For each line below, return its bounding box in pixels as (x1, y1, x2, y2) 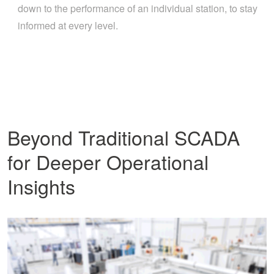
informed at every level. (18, 18, 118, 32)
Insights (7, 172, 75, 200)
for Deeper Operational (7, 147, 209, 176)
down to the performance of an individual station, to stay (18, 1, 257, 15)
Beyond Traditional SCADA (7, 123, 240, 151)
